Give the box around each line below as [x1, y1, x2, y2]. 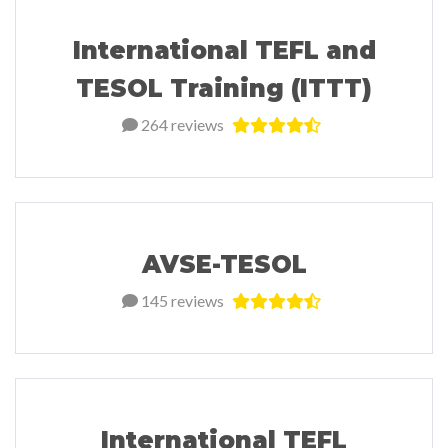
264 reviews [138, 115, 224, 134]
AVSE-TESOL [141, 250, 307, 279]
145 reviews [138, 291, 224, 310]
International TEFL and [72, 36, 376, 65]
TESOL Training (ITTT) [76, 74, 372, 103]
